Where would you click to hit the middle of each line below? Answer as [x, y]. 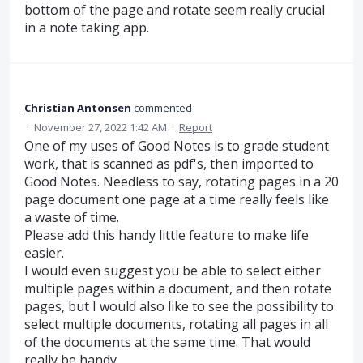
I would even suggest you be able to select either [173, 271]
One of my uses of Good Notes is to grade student [177, 146]
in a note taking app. [87, 27]
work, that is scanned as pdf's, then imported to [169, 164]
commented [163, 108]
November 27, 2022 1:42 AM [100, 128]
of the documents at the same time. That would [167, 342]
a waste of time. [72, 218]
